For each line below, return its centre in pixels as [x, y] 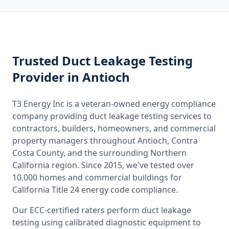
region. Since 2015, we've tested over [122, 165]
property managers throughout [75, 141]
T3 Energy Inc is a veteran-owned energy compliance [114, 104]
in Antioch [99, 77]
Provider [40, 77]
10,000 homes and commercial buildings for [97, 177]
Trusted [37, 61]
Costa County [38, 153]
